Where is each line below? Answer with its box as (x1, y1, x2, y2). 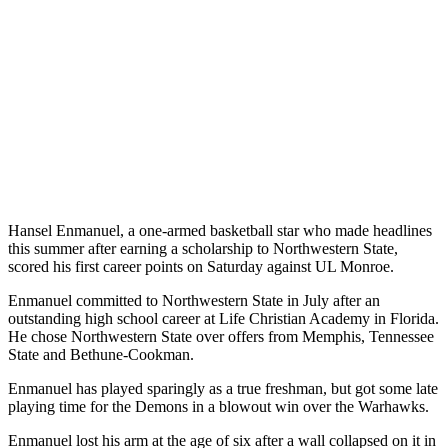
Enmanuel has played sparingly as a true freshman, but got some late (8, 379, 438, 397)
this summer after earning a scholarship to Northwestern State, (8, 239, 398, 257)
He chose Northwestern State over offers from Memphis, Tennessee (8, 327, 434, 345)
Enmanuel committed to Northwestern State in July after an (8, 291, 380, 309)
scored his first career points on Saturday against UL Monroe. (8, 257, 394, 275)
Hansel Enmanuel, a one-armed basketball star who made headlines (8, 221, 432, 239)
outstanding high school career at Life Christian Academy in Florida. (8, 309, 439, 327)
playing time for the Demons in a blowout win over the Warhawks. (8, 397, 429, 415)
